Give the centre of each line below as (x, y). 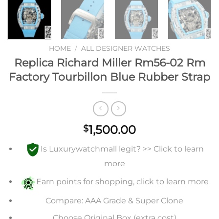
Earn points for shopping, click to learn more (122, 182)
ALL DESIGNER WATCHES (126, 48)
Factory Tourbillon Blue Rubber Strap (109, 77)
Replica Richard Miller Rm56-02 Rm (109, 62)
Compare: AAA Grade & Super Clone (115, 201)
